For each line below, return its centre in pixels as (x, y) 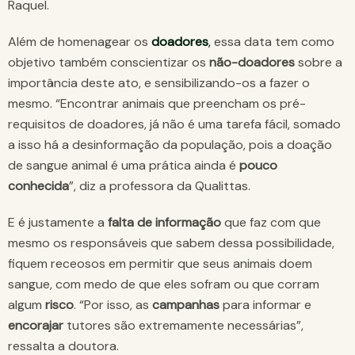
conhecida (38, 186)
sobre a (319, 63)
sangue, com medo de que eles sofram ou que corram (164, 284)
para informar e (265, 305)
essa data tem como (273, 42)
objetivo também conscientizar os (109, 63)
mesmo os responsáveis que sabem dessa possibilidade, (171, 243)
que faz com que (271, 223)
